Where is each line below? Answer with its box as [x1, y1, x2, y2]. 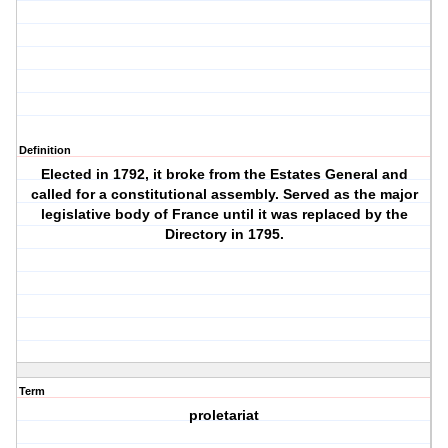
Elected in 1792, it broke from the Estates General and [40, 166, 408, 183]
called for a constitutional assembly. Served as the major [30, 186, 418, 203]
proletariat [189, 407, 260, 424]
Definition [19, 144, 71, 157]
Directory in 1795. [164, 226, 284, 243]
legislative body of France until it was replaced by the [40, 206, 408, 223]
